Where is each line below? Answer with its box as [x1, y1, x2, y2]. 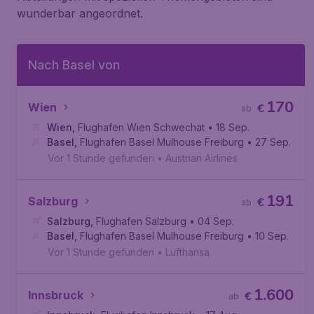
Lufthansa [165, 246, 210, 258]
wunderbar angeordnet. [17, 6, 143, 20]
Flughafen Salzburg [96, 215, 186, 227]
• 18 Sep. [207, 121, 250, 133]
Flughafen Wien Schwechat [78, 121, 205, 133]
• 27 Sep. [247, 136, 291, 148]
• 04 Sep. [189, 215, 234, 227]
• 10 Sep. [247, 230, 289, 242]
